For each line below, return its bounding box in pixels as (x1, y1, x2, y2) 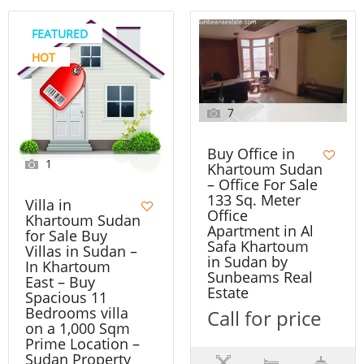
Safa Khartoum (207, 236, 309, 256)
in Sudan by (207, 251, 288, 271)
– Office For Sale (207, 174, 318, 194)
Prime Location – (25, 333, 140, 353)
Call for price (207, 304, 321, 331)
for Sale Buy (25, 225, 107, 245)
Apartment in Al (207, 220, 314, 240)
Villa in (25, 194, 71, 214)
